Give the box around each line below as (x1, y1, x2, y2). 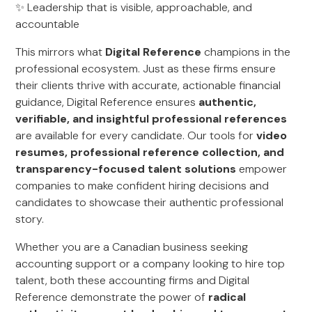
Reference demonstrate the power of (15, 290, 209, 304)
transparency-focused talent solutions (15, 162, 237, 176)
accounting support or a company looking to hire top (15, 256, 286, 271)
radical (208, 290, 247, 304)
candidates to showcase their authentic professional (15, 195, 284, 210)
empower (236, 162, 288, 176)
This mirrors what (15, 45, 106, 59)
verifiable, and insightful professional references (15, 111, 288, 126)
